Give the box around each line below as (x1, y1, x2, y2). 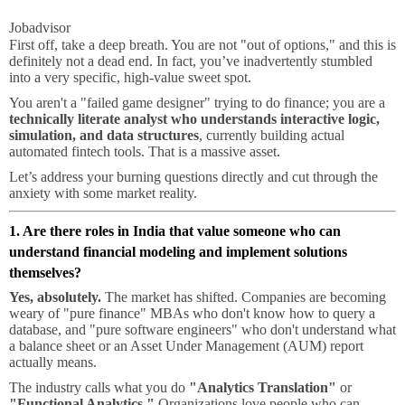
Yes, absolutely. (9, 289, 101, 306)
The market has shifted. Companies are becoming (101, 289, 386, 306)
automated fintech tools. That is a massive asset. (9, 144, 280, 160)
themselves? (9, 265, 81, 281)
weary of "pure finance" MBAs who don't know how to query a (9, 306, 375, 322)
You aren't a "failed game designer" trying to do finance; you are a (9, 95, 385, 111)
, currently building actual (199, 127, 344, 144)
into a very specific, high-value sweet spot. (9, 70, 251, 86)
